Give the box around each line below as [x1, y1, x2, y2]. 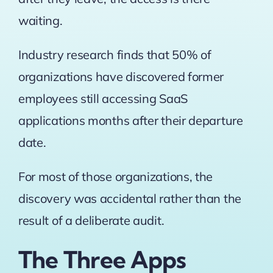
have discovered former [93, 69, 224, 85]
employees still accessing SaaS [18, 91, 188, 107]
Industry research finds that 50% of [18, 47, 211, 63]
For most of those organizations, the [18, 169, 213, 185]
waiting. [18, 13, 63, 29]
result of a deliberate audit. [18, 213, 165, 229]
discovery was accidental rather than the [18, 191, 241, 207]
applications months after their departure [18, 113, 243, 129]
